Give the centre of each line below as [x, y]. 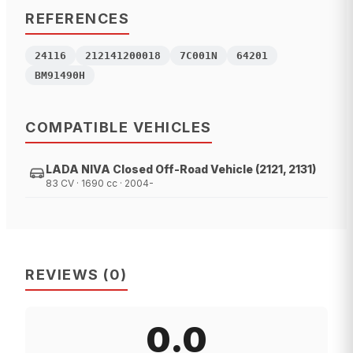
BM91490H [60, 76]
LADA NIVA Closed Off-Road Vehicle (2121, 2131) [181, 169]
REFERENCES [77, 19]
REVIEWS [62, 275]
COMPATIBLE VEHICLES [119, 128]
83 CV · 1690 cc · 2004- [100, 184]
